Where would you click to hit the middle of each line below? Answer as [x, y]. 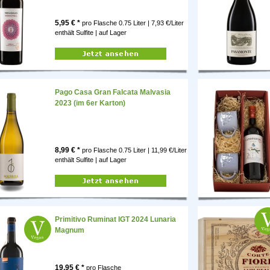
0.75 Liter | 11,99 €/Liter [153, 150]
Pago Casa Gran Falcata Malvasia [113, 93]
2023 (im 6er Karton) [90, 103]
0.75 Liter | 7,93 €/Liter [151, 23]
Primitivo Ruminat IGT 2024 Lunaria [115, 220]
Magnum [70, 231]
